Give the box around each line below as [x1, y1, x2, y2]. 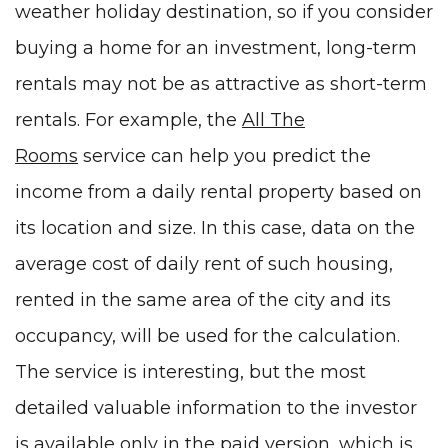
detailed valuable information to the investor [15, 396, 417, 419]
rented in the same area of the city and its [15, 288, 391, 311]
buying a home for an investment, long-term [15, 36, 417, 59]
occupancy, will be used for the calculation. [15, 324, 400, 347]
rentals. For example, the [15, 108, 242, 131]
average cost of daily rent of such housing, [15, 252, 393, 275]
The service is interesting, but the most [15, 360, 366, 383]
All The [242, 108, 305, 131]
